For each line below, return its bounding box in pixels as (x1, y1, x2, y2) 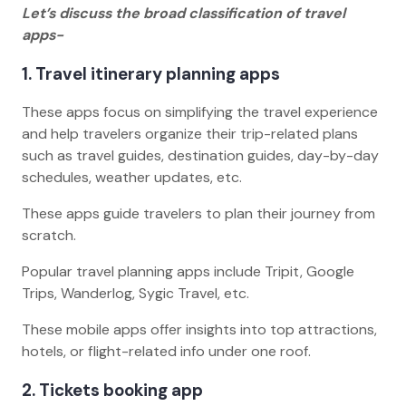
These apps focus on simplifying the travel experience (22, 102, 378, 122)
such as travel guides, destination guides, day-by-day (22, 146, 379, 166)
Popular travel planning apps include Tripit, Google (22, 262, 354, 282)
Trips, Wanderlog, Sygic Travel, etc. (22, 284, 256, 304)
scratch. (22, 226, 87, 246)
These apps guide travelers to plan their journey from (22, 204, 375, 224)
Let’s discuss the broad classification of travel (22, 3, 345, 23)
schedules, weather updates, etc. (22, 168, 246, 188)
